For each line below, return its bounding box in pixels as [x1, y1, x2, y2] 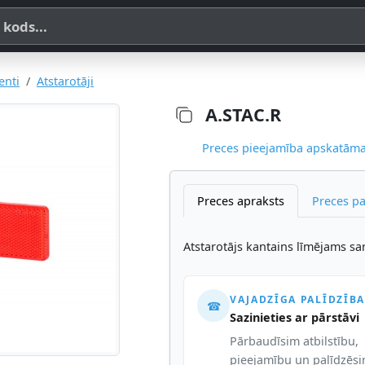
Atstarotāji [37, 73, 94, 89]
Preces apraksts [197, 193, 284, 209]
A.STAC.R [205, 103, 281, 127]
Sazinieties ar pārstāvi [230, 310, 359, 326]
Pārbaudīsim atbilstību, [230, 332, 358, 349]
